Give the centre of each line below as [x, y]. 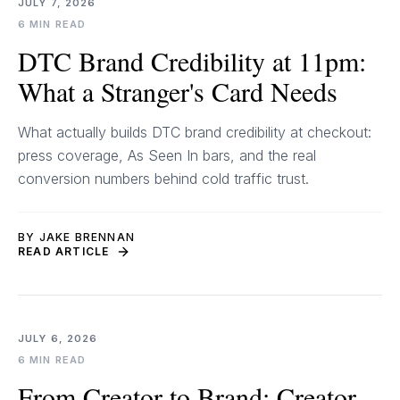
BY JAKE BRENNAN [76, 237]
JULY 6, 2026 [58, 338]
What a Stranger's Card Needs [178, 91]
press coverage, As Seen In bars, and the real [167, 155]
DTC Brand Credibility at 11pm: [192, 61]
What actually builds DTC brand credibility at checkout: [195, 132]
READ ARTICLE [64, 251]
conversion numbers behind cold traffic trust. [163, 179]
